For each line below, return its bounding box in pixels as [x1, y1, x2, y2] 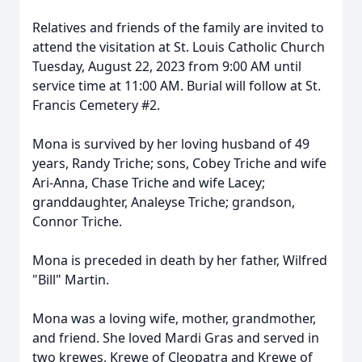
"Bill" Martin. [32, 271, 112, 288]
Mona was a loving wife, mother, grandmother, [32, 309, 316, 327]
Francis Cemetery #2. [32, 96, 163, 114]
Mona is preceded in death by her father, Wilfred [32, 251, 327, 269]
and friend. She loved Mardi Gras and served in [32, 329, 319, 347]
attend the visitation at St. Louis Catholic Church [32, 38, 325, 56]
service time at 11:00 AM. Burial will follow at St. [32, 77, 321, 95]
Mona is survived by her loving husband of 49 [32, 135, 309, 153]
